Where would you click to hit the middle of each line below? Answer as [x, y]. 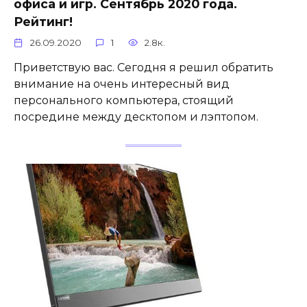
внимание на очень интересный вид [122, 84]
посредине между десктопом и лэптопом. [136, 116]
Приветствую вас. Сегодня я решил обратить [144, 67]
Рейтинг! [43, 21]
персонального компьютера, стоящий [124, 100]
